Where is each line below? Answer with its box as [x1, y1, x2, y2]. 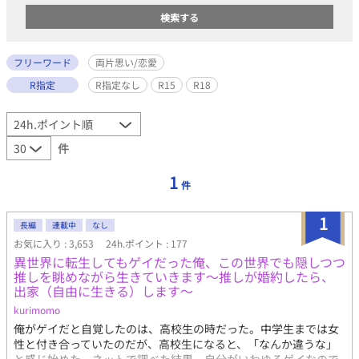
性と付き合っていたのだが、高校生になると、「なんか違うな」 [14, 336, 337, 352]
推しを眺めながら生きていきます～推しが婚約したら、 [14, 267, 334, 286]
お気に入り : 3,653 [14, 236, 96, 250]
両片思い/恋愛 [95, 55, 157, 69]
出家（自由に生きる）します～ [14, 281, 193, 301]
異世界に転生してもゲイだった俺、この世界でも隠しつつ [14, 252, 345, 272]
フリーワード [14, 55, 71, 69]
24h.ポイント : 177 [106, 236, 188, 250]
